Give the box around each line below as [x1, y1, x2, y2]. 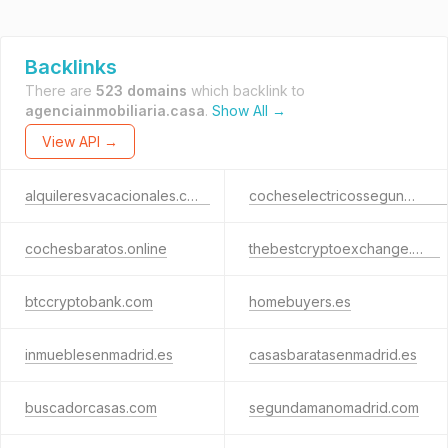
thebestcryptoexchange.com [411, 240, 423, 257]
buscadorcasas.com [25, 399, 157, 416]
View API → [42, 133, 118, 150]
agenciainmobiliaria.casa [25, 102, 205, 119]
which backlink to [187, 82, 305, 99]
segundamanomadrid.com [248, 399, 419, 416]
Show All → [212, 102, 286, 119]
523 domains [96, 82, 187, 99]
